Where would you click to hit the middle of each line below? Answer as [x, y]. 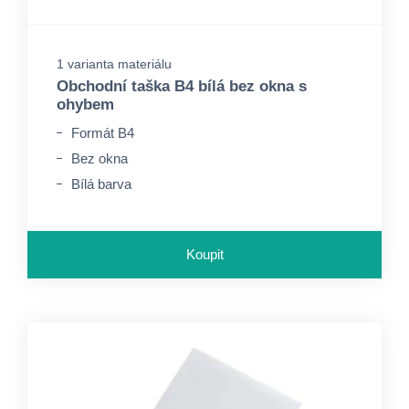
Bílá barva [101, 184]
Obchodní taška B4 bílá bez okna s [182, 86]
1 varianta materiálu [114, 64]
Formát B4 [103, 133]
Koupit [204, 254]
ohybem [85, 105]
